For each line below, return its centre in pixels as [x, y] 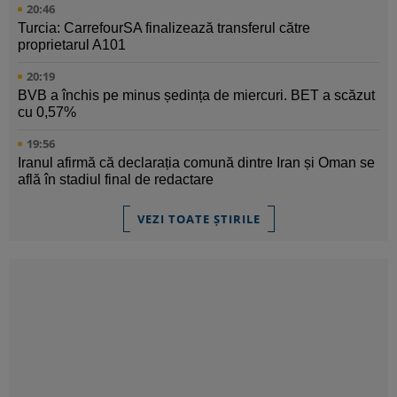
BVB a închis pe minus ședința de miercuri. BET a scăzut [196, 96]
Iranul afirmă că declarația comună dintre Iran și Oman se [196, 163]
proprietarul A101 [72, 45]
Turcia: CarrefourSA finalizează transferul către [164, 28]
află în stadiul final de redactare [116, 180]
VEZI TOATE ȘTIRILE [198, 219]
